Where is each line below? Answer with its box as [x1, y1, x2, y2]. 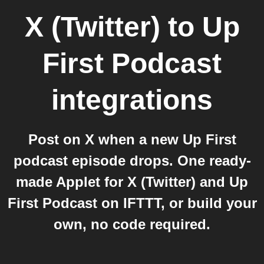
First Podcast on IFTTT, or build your [7, 195, 257, 211]
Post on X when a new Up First [28, 131, 236, 147]
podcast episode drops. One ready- [13, 153, 251, 169]
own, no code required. [54, 216, 210, 232]
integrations [51, 84, 213, 115]
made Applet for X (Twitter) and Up [16, 174, 248, 190]
